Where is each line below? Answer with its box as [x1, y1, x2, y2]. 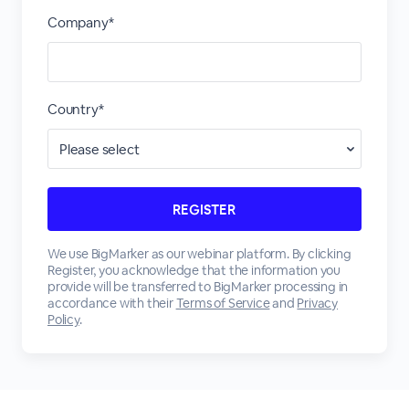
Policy [47, 311, 79, 328]
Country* [47, 100, 104, 118]
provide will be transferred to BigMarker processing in [47, 278, 349, 295]
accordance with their [47, 295, 176, 311]
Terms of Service [175, 295, 270, 311]
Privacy [297, 295, 339, 311]
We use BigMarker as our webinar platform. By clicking [47, 246, 351, 262]
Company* [47, 14, 114, 31]
